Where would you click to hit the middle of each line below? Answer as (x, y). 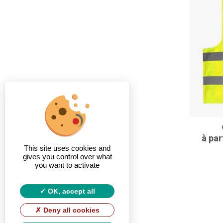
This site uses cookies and (67, 148)
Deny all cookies (70, 210)
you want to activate (67, 165)
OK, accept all (70, 191)
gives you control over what (67, 157)
